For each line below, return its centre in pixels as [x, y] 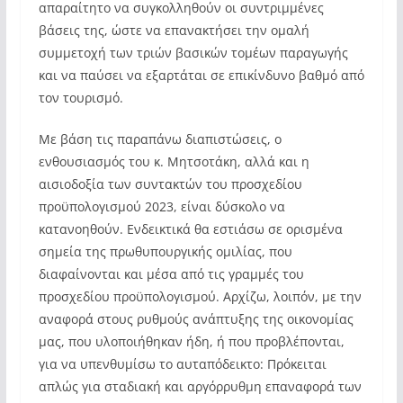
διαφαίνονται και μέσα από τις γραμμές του [171, 274]
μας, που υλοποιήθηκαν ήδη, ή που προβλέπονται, [191, 341]
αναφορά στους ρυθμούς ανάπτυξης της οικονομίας [196, 319]
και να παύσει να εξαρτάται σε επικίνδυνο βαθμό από [201, 75]
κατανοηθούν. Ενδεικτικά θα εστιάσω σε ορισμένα [190, 229]
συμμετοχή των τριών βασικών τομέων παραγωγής [193, 53]
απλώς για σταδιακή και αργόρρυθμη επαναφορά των [200, 386]
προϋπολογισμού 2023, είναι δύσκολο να [161, 206]
